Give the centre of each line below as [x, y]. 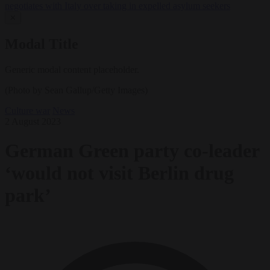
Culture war [27, 110]
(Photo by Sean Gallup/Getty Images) [76, 90]
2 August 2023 [33, 121]
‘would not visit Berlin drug [119, 173]
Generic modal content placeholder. [72, 69]
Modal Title [42, 44]
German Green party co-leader [132, 151]
